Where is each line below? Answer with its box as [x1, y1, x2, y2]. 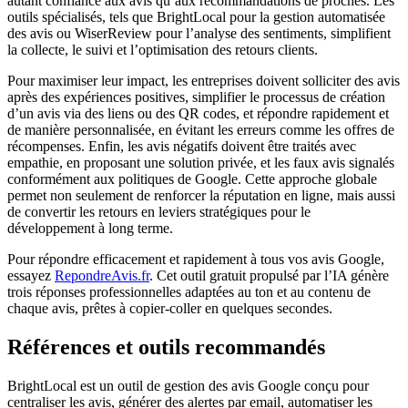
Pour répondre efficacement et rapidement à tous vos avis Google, [7, 250, 384, 267]
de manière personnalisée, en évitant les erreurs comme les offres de [7, 121, 394, 138]
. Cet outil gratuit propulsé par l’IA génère [149, 267, 389, 283]
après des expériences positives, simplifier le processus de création [7, 88, 385, 105]
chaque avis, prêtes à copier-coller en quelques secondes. [7, 300, 332, 316]
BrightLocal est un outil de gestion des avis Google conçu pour [7, 377, 369, 393]
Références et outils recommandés [7, 334, 325, 359]
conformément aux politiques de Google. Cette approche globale [7, 170, 377, 187]
